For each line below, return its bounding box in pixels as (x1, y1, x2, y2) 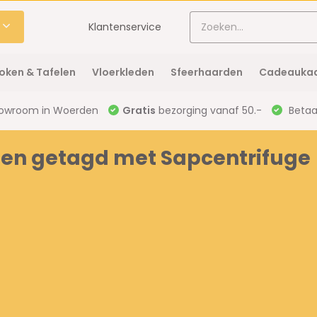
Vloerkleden (91, 65, 154, 79)
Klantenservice (88, 19, 162, 34)
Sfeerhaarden (170, 65, 243, 79)
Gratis (122, 103, 156, 117)
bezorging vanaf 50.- (155, 103, 262, 117)
